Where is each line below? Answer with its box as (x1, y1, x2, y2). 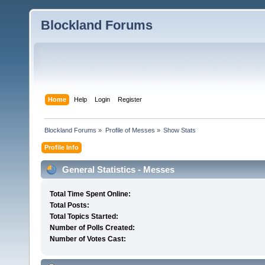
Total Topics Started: (49, 212, 118, 221)
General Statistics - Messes (60, 164, 174, 174)
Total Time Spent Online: (49, 190, 131, 199)
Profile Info (44, 143, 79, 151)
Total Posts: (49, 201, 89, 210)
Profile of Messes (105, 126, 155, 134)
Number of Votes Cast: (49, 235, 126, 244)
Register (118, 95, 143, 103)
